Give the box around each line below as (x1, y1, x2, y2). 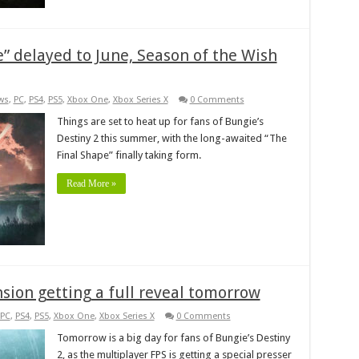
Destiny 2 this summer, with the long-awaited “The (56, 131, 287, 144)
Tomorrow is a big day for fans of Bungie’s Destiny (56, 331, 290, 344)
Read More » (66, 177, 116, 189)
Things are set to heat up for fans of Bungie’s (56, 115, 264, 127)
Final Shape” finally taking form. (56, 148, 201, 161)
